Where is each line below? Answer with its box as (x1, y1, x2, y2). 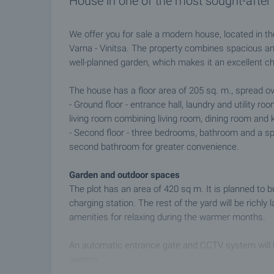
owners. (69, 254, 101, 265)
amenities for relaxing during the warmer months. (69, 212, 265, 223)
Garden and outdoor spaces (69, 169, 180, 180)
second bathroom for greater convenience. (69, 141, 239, 152)
